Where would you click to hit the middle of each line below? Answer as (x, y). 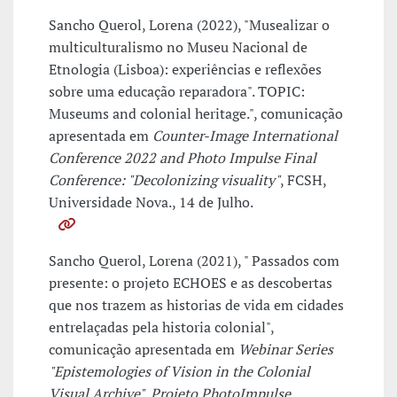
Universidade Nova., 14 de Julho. (151, 202)
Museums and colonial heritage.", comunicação (196, 114)
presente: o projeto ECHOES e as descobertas (191, 283)
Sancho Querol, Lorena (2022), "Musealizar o (189, 25)
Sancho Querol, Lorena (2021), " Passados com (194, 261)
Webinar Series (286, 350)
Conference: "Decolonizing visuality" (164, 180)
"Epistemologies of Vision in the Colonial (179, 372)
